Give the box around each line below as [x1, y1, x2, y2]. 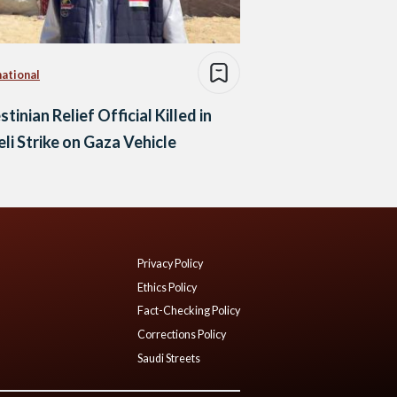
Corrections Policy [137, 328, 226, 342]
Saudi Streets [137, 351, 200, 365]
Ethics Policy [137, 280, 197, 294]
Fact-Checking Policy [137, 304, 240, 318]
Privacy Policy [137, 257, 203, 271]
